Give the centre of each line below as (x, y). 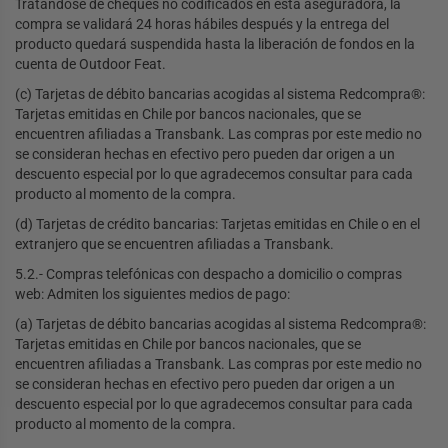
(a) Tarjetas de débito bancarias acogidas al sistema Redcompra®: (220, 324)
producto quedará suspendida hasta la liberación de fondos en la (215, 44)
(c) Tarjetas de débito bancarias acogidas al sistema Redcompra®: (220, 94)
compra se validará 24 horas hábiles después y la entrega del (202, 24)
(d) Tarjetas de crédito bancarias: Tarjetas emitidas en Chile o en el (217, 224)
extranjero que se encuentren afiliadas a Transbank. (174, 244)
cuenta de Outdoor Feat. (90, 64)
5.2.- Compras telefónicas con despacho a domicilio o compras (208, 274)
